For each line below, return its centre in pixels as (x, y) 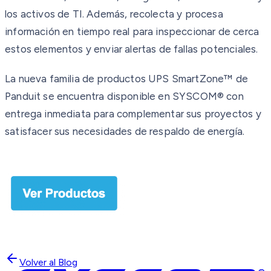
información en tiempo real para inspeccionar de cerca (132, 31)
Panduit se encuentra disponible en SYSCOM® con (124, 96)
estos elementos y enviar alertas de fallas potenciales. (132, 49)
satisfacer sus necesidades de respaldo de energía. (125, 131)
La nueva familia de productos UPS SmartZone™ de (126, 78)
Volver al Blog (48, 262)
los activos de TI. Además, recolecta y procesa (114, 14)
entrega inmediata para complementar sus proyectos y (133, 113)
